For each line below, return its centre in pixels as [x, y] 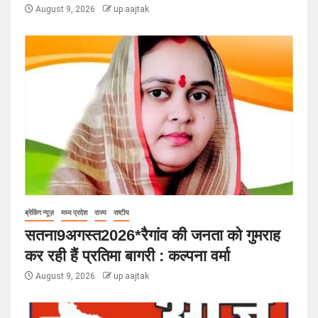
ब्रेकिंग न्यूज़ [39, 213]
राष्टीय [121, 213]
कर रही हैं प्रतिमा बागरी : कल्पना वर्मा [127, 256]
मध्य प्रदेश [74, 213]
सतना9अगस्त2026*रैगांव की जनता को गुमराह [153, 235]
